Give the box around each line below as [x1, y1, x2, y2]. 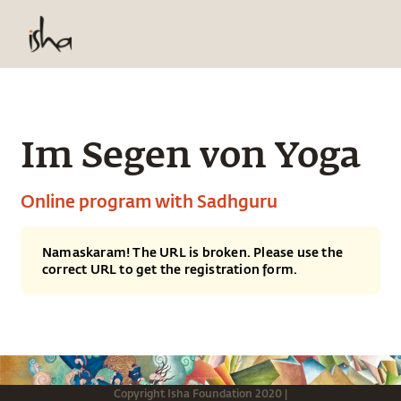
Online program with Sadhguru [21, 190, 277, 212]
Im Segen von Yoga [21, 140, 361, 175]
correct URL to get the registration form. [42, 260, 298, 278]
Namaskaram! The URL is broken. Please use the [42, 243, 344, 261]
